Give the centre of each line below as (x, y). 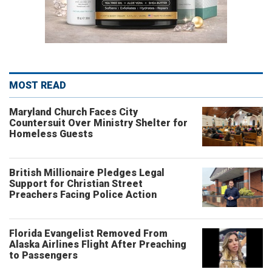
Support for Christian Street (76, 184)
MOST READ (38, 85)
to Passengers (43, 255)
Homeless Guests (51, 134)
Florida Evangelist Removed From (88, 233)
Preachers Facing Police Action (83, 195)
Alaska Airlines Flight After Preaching (98, 244)
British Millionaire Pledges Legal (87, 173)
